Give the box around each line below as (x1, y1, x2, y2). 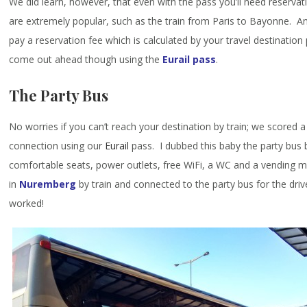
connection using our (9, 138, 106, 152)
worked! (9, 196, 45, 210)
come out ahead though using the (9, 52, 163, 66)
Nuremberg (19, 177, 77, 191)
